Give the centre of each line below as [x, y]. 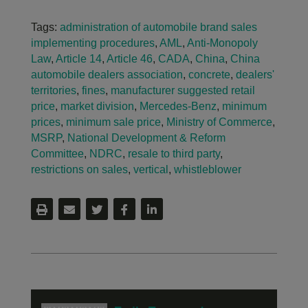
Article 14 [78, 59]
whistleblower [207, 169]
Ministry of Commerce [219, 122]
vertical [151, 169]
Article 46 [129, 59]
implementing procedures [92, 43]
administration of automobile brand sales [158, 27]
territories [53, 90]
